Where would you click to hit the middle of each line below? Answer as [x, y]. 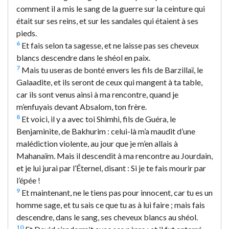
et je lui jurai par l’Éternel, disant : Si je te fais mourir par [111, 168]
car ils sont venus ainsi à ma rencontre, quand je [97, 94]
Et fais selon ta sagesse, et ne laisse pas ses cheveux [109, 45]
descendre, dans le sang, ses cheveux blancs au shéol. [107, 217]
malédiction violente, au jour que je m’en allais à [97, 143]
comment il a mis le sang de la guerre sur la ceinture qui [111, 8]
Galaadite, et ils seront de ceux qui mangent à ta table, [109, 82]
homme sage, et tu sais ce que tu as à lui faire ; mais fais [111, 204]
